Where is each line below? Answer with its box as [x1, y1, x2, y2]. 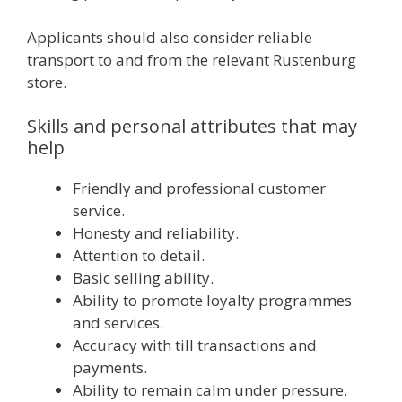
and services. [73, 312, 163, 333]
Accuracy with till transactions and [73, 335, 317, 355]
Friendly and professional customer [73, 178, 326, 198]
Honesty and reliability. [73, 223, 239, 243]
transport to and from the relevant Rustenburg [27, 48, 356, 70]
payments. [73, 357, 147, 378]
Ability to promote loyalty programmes [73, 290, 352, 310]
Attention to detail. [73, 245, 205, 266]
